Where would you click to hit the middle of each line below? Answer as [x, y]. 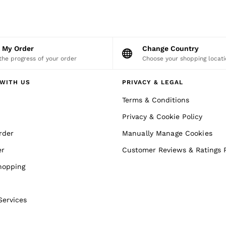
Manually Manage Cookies [167, 133]
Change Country [173, 49]
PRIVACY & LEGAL [153, 82]
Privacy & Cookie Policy [162, 117]
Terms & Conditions [156, 100]
